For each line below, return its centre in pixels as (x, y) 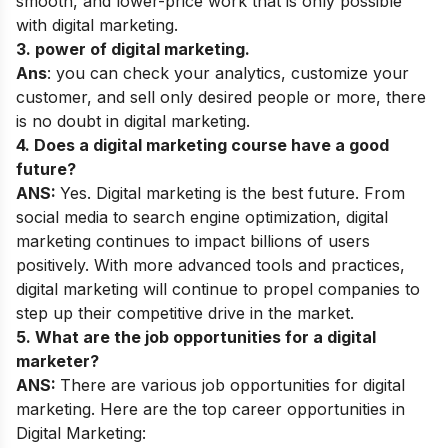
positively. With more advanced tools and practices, (210, 265)
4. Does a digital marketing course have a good (202, 145)
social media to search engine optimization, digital (202, 217)
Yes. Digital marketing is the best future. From (232, 193)
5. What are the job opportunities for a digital (196, 337)
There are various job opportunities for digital (232, 385)
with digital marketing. (97, 25)
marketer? (57, 361)
